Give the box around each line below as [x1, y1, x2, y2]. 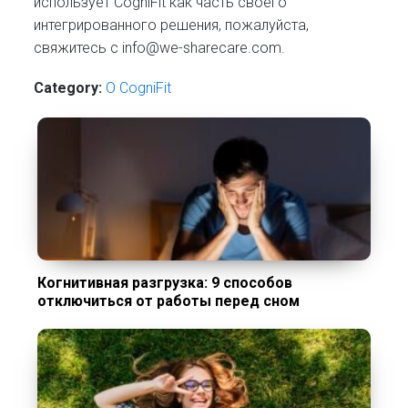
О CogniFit [106, 78, 172, 97]
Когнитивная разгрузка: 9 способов [37, 273, 293, 291]
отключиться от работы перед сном [37, 291, 301, 310]
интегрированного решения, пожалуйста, [34, 15, 310, 34]
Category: [34, 78, 103, 97]
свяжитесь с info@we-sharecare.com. [34, 38, 286, 56]
